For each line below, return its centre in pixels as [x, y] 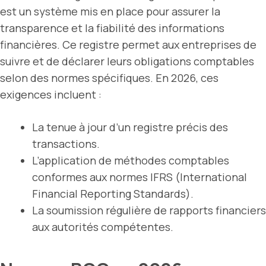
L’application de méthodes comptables [131, 161]
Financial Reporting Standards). [113, 194]
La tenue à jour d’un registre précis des [130, 127]
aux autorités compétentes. [103, 227]
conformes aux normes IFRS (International [140, 177]
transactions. [66, 144]
